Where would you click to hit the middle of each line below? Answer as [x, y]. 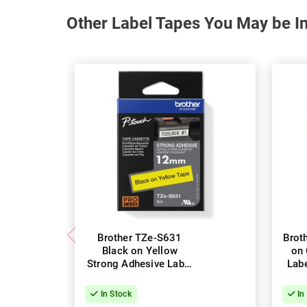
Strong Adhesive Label [140, 264]
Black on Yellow [140, 251]
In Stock [115, 294]
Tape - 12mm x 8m [140, 277]
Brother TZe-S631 [140, 238]
